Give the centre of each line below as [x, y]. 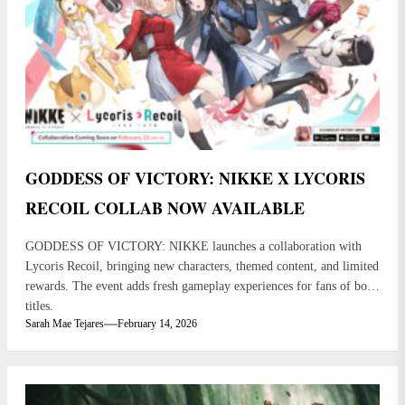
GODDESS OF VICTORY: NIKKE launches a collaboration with [193, 247]
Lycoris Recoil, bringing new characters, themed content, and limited [202, 267]
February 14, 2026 [157, 324]
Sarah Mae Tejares [65, 324]
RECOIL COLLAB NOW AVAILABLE [165, 208]
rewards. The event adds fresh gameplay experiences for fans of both [201, 287]
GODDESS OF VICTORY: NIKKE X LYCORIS [195, 179]
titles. [39, 306]
